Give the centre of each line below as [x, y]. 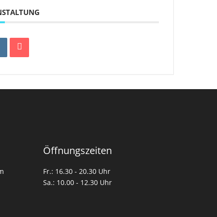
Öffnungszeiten [78, 150]
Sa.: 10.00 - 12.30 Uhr [78, 182]
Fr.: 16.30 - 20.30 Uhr [77, 171]
